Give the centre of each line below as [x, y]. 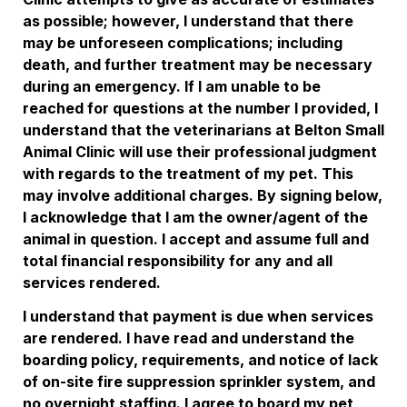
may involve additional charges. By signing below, [203, 195]
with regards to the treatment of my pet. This [188, 174]
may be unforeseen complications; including [183, 43]
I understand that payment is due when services [198, 316]
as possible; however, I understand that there [188, 21]
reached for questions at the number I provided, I [200, 108]
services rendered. [94, 283]
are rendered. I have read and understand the [189, 338]
